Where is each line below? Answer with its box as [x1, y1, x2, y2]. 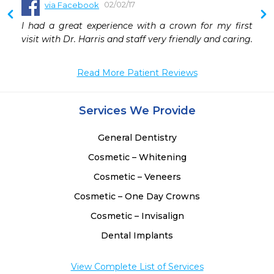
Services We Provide [78, 104, 196, 118]
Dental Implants [101, 230, 173, 242]
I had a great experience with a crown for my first [21, 20, 253, 32]
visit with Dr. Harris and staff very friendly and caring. [21, 34, 253, 45]
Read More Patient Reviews [76, 67, 198, 79]
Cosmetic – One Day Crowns [74, 191, 200, 202]
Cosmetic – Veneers [93, 171, 181, 183]
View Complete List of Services [70, 261, 204, 273]
